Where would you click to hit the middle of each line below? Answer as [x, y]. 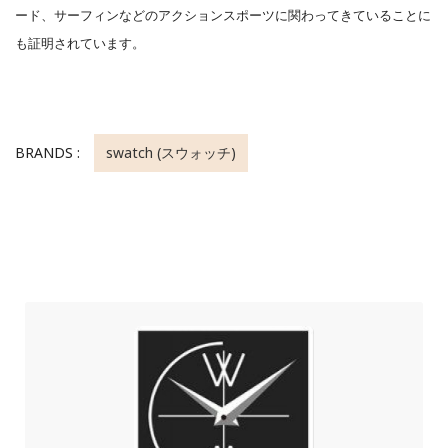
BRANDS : [49, 153]
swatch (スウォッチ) [171, 153]
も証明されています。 [80, 43]
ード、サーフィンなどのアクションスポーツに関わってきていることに [223, 15]
